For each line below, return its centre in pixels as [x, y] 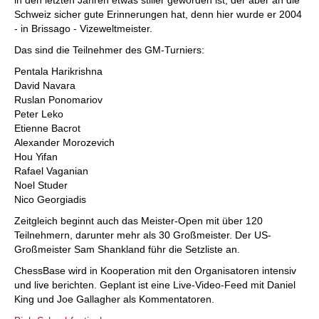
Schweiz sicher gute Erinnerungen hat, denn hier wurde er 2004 [158, 14]
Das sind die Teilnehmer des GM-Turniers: [109, 50]
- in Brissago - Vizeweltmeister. [83, 28]
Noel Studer [41, 185]
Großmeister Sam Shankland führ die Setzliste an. [127, 249]
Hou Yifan [36, 157]
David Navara [45, 85]
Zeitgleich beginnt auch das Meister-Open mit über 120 [138, 221]
